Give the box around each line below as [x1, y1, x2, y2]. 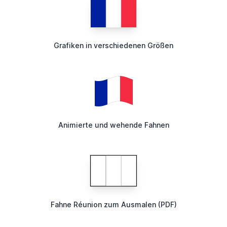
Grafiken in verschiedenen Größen [54, 41, 173, 50]
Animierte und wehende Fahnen [58, 121, 169, 130]
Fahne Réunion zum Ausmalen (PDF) [50, 200, 177, 209]
